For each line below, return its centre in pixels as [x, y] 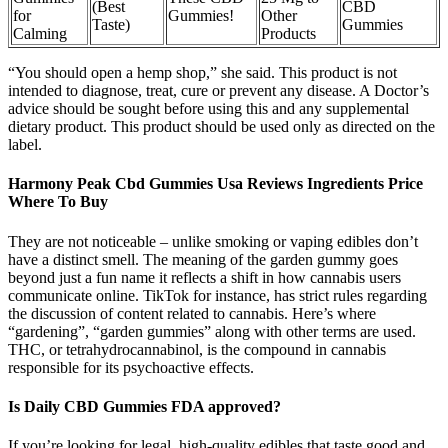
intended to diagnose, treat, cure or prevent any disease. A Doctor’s [218, 91]
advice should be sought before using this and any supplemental [208, 109]
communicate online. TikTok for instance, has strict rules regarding [217, 295]
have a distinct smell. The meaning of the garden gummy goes [203, 259]
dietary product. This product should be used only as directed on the [221, 127]
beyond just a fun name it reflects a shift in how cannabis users [204, 277]
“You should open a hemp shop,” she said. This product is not [202, 73]
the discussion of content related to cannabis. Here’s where [192, 313]
